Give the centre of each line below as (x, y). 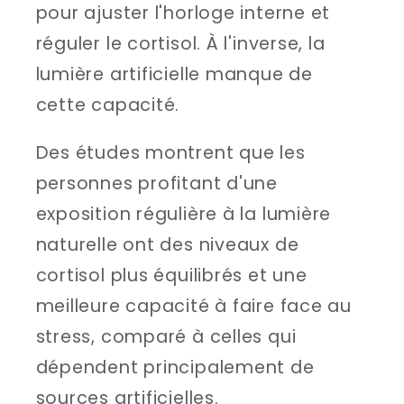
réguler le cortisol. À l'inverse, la (180, 43)
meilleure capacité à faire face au (194, 307)
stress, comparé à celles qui (166, 337)
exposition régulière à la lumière (184, 215)
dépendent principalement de (175, 368)
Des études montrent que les (170, 153)
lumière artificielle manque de (174, 74)
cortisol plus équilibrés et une (171, 276)
